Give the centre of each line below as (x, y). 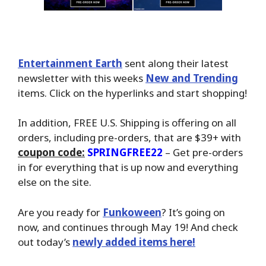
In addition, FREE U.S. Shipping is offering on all (127, 123)
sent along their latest (175, 63)
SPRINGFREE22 (125, 153)
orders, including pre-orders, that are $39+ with (129, 138)
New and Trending (192, 78)
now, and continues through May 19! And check (128, 227)
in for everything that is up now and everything (128, 167)
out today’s (45, 242)
